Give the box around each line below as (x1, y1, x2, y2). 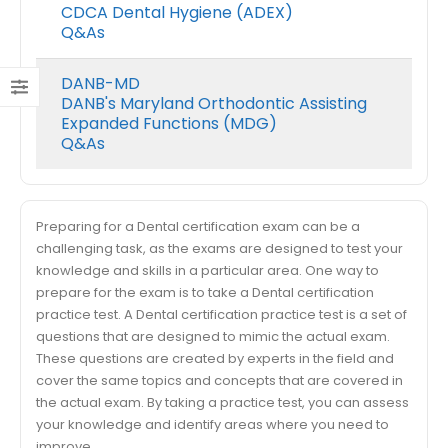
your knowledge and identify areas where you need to (36, 415, 389, 434)
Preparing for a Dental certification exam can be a (36, 217, 360, 236)
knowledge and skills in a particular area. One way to (36, 261, 379, 280)
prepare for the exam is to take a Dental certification (36, 283, 374, 302)
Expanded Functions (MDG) (61, 112, 277, 135)
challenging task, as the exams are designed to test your (36, 239, 403, 258)
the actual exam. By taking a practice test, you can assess (36, 393, 409, 412)
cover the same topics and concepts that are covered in (36, 371, 403, 390)
